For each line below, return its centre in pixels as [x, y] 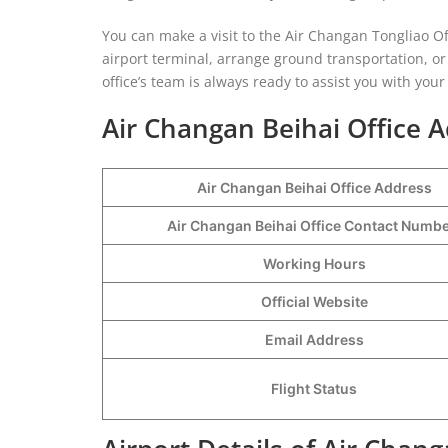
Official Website [314, 301]
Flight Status [314, 388]
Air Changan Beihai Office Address [314, 187]
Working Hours [314, 263]
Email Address [314, 339]
